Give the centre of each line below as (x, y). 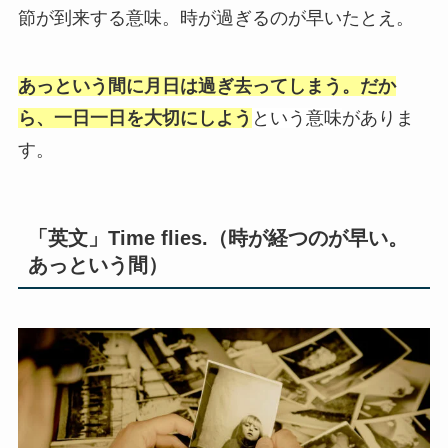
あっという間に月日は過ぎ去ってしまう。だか (206, 85)
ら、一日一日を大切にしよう (134, 117)
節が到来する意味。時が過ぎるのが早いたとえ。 (215, 18)
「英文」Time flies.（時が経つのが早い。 (217, 237)
